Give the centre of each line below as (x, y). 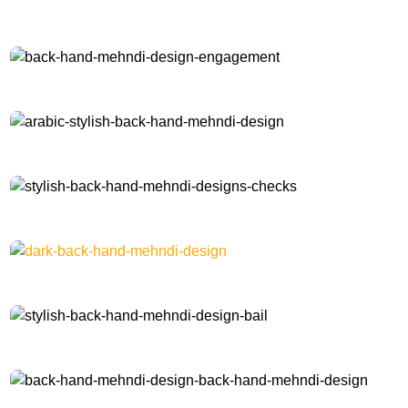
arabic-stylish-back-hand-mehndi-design (110, 145)
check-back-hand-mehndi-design (92, 16)
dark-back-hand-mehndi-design (88, 275)
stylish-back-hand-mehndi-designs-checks (115, 210)
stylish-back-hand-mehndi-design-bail (104, 339)
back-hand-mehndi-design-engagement (109, 81)
